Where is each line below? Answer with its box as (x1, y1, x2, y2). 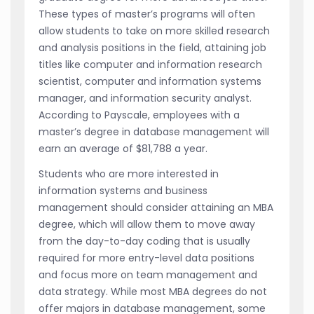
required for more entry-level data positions (39, 251, 254, 266)
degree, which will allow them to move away (39, 217, 255, 232)
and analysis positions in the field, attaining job (39, 41, 266, 55)
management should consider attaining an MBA (39, 200, 273, 215)
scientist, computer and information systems (39, 74, 261, 89)
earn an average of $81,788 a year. (39, 142, 207, 156)
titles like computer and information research (39, 57, 262, 72)
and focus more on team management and (39, 268, 257, 282)
